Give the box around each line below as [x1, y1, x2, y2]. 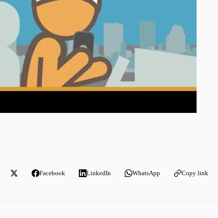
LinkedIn [86, 169, 111, 177]
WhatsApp [132, 169, 160, 177]
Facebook [39, 169, 65, 177]
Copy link [181, 169, 208, 177]
